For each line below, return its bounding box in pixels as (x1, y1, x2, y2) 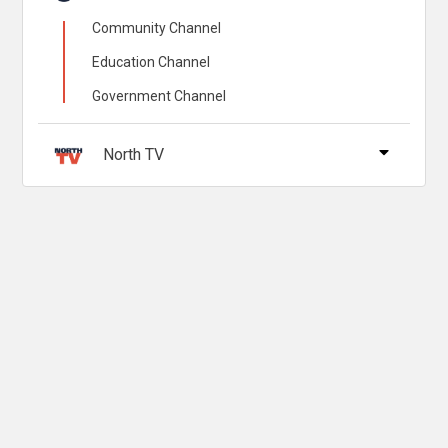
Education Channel (92, 54, 211, 71)
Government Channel (92, 88, 227, 105)
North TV (102, 145, 164, 165)
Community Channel (92, 20, 222, 37)
